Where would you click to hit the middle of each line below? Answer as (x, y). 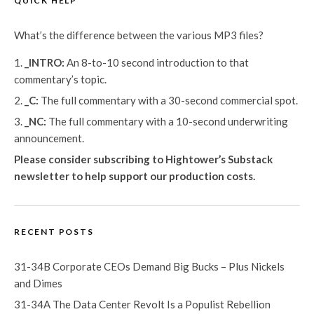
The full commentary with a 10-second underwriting (167, 121)
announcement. (49, 138)
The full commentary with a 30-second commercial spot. (168, 100)
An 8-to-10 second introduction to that (157, 62)
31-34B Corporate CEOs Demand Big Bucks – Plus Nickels (149, 266)
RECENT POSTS (54, 232)
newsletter (42, 176)
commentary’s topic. (60, 79)
